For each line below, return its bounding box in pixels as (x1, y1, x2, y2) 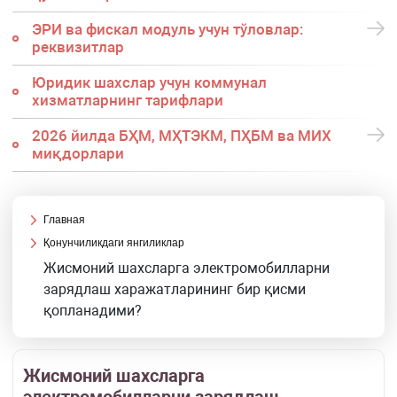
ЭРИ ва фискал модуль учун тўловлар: (31, 20, 304, 39)
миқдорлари (31, 144, 124, 163)
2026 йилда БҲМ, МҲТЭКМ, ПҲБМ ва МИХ (31, 127, 331, 145)
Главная (43, 214, 86, 227)
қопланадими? (43, 302, 143, 320)
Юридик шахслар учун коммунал (31, 74, 267, 92)
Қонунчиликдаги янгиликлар (43, 237, 185, 250)
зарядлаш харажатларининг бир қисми (43, 281, 307, 299)
